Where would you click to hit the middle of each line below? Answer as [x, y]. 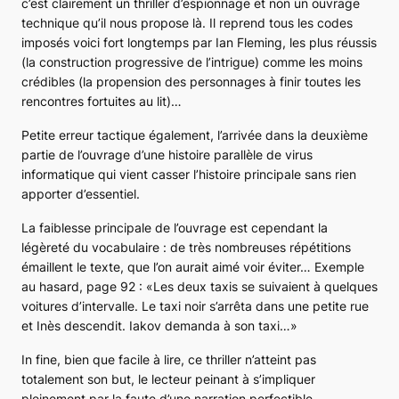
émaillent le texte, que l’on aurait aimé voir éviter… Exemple [193, 266]
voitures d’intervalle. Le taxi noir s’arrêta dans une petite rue [195, 305]
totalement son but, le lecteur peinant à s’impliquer [168, 379]
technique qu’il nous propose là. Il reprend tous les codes [187, 22]
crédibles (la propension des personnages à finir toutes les [191, 81]
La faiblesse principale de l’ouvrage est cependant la [175, 227]
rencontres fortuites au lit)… [102, 101]
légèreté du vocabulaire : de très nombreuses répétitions [186, 247]
